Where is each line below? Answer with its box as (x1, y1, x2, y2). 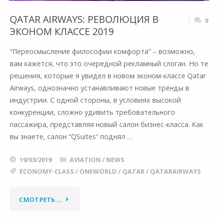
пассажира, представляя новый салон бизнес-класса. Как (9, 120, 203, 129)
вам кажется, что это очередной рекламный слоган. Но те (9, 59, 208, 69)
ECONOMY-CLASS (19, 166, 74, 176)
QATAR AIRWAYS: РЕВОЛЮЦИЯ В (9, 12, 159, 26)
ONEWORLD (79, 166, 117, 176)
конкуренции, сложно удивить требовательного (9, 108, 175, 117)
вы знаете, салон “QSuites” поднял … (9, 132, 132, 142)
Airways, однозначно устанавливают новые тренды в (9, 83, 189, 93)
